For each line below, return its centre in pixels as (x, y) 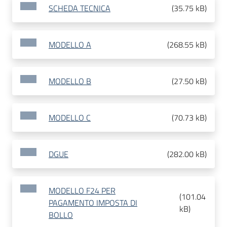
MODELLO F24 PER (82, 191)
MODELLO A (70, 45)
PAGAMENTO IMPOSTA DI (93, 203)
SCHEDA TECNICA (80, 8)
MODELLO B (70, 81)
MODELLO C (70, 118)
